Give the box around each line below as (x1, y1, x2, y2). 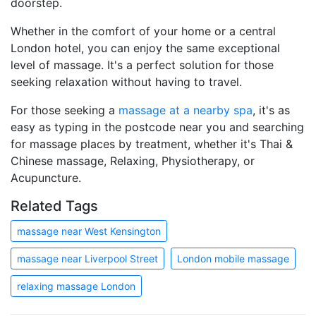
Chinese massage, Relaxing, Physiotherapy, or (11, 153, 255, 168)
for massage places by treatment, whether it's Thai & (11, 136, 293, 151)
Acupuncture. (11, 170, 81, 185)
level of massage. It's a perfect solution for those (11, 57, 274, 72)
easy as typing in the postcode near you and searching (11, 119, 304, 134)
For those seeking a (11, 102, 119, 117)
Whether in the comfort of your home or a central (11, 23, 276, 38)
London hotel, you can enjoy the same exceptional (11, 40, 280, 55)
